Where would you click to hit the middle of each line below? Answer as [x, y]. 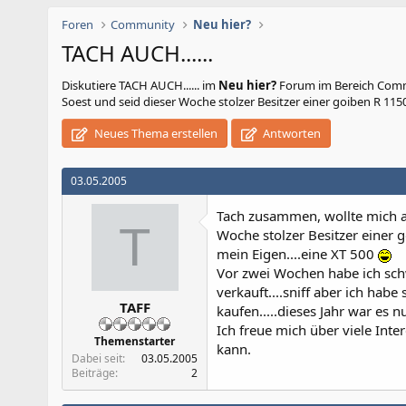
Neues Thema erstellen [154, 133]
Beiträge [93, 372]
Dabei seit [97, 358]
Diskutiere [90, 85]
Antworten [291, 133]
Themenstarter [135, 341]
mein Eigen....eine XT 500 [297, 254]
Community [143, 24]
